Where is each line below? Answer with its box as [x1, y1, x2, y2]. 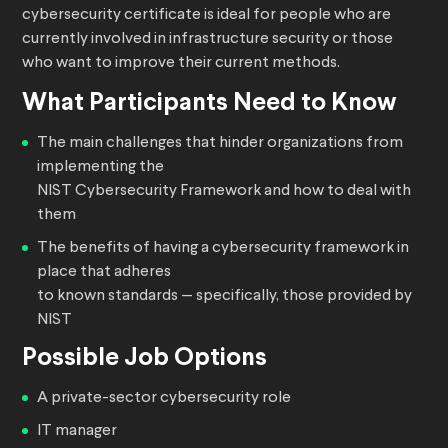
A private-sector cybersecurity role [37, 390, 291, 407]
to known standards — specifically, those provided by [37, 288, 412, 305]
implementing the [37, 159, 164, 176]
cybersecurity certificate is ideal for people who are [22, 7, 391, 24]
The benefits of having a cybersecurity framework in [37, 240, 409, 257]
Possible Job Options [22, 347, 267, 371]
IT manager [37, 423, 117, 440]
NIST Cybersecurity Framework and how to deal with [37, 183, 411, 200]
